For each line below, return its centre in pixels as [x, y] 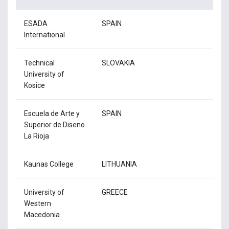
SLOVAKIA [118, 63]
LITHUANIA [119, 164]
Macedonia [42, 214]
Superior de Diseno [54, 124]
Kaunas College [49, 164]
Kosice [35, 85]
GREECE [115, 192]
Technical [39, 63]
